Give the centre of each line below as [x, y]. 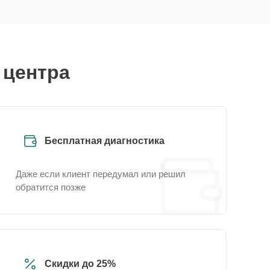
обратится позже [51, 187]
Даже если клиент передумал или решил [101, 174]
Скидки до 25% [80, 264]
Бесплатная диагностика [105, 141]
